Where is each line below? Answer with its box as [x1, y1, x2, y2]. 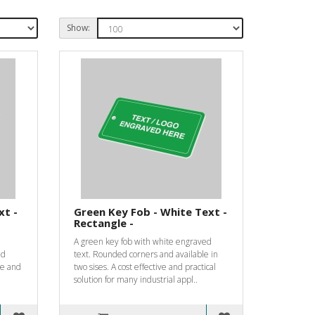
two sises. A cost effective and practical [73, 260, 216, 273]
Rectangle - [73, 215, 134, 230]
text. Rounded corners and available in [73, 247, 218, 260]
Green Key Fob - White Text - [73, 204, 227, 219]
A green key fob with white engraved [73, 235, 212, 247]
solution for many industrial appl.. [73, 273, 198, 285]
